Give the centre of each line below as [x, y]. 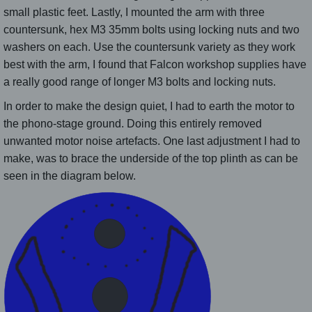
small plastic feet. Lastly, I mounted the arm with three [134, 13]
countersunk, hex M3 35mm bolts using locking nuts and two [151, 30]
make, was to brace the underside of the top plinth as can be [151, 159]
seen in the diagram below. [70, 176]
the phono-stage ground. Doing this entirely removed [133, 124]
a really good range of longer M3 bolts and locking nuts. [140, 82]
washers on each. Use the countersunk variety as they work [149, 47]
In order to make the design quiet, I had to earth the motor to [149, 107]
